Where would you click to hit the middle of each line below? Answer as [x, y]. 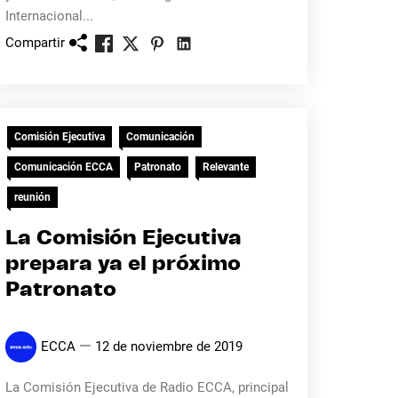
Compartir [35, 42]
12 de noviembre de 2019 [168, 346]
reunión [32, 197]
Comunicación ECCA [63, 167]
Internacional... [49, 16]
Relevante [225, 167]
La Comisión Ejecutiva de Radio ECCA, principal [147, 387]
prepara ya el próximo [123, 264]
